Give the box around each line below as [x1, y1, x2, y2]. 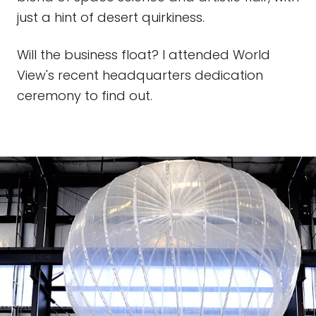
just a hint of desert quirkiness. [17, 8, 205, 26]
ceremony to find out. [17, 87, 152, 104]
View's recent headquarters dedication [17, 66, 263, 84]
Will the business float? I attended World [17, 46, 270, 63]
